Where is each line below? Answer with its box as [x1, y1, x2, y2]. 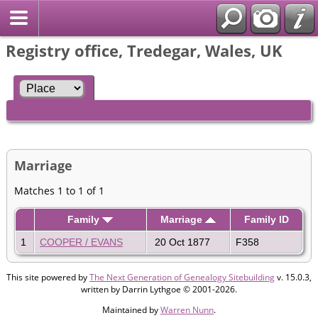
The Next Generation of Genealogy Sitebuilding [89, 270, 275, 283]
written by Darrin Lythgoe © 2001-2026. [81, 283, 237, 295]
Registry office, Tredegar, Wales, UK [6, 40, 283, 61]
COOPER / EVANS [40, 236, 123, 248]
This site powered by [6, 270, 89, 283]
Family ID [243, 213, 289, 225]
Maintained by [102, 303, 160, 316]
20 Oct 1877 [152, 236, 210, 248]
